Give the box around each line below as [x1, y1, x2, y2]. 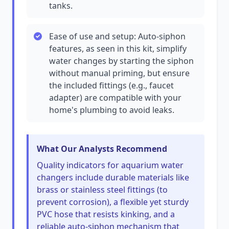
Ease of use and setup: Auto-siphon [49, 31, 186, 42]
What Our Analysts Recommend [37, 143, 167, 154]
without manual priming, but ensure [49, 67, 190, 79]
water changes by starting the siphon [49, 55, 194, 66]
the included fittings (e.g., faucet [49, 80, 174, 91]
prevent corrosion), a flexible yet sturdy [37, 196, 189, 208]
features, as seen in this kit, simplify [49, 43, 187, 54]
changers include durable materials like [37, 172, 189, 183]
